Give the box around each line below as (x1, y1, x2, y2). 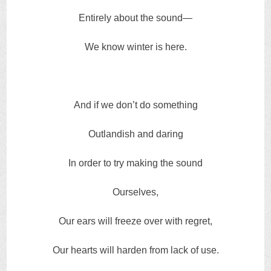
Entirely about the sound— (79, 13, 193, 24)
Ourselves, (113, 187, 159, 198)
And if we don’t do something (73, 100, 198, 111)
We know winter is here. (84, 42, 187, 53)
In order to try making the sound (68, 158, 203, 169)
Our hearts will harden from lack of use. (52, 245, 219, 256)
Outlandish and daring (88, 129, 183, 140)
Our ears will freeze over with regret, (59, 216, 213, 227)
